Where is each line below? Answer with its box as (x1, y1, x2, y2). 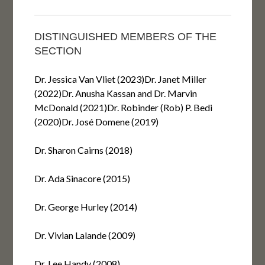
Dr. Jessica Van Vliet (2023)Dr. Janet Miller (34, 73, 206, 85)
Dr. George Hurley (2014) (34, 201, 137, 213)
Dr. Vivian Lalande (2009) (34, 230, 135, 241)
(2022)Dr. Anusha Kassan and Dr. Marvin (34, 88, 197, 99)
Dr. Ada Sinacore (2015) (34, 173, 130, 185)
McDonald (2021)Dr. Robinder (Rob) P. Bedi (34, 102, 212, 114)
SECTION (34, 45, 82, 57)
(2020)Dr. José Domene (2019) (34, 116, 159, 128)
